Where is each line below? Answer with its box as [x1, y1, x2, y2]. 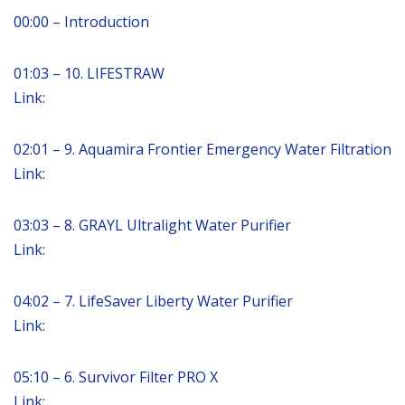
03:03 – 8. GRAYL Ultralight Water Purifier [14, 214, 291, 235]
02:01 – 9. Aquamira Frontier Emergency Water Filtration [14, 138, 391, 159]
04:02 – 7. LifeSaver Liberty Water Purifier [14, 290, 293, 311]
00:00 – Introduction [14, 11, 149, 32]
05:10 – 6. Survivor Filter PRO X [14, 366, 218, 387]
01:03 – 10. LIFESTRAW [14, 62, 165, 83]
